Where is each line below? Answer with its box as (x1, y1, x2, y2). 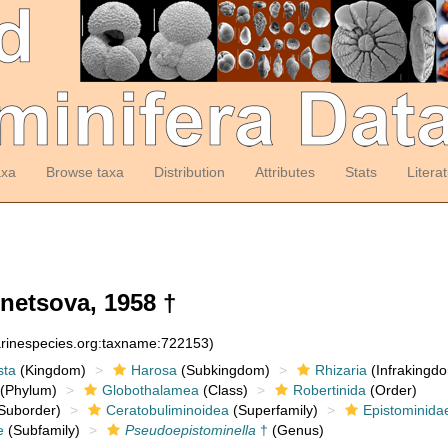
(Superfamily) (228, 402, 318, 418)
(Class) (198, 382, 248, 398)
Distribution (153, 164, 225, 180)
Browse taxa (45, 164, 124, 180)
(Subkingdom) (176, 362, 270, 378)
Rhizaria (314, 362, 367, 378)
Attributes (254, 164, 315, 180)
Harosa (130, 362, 177, 378)
